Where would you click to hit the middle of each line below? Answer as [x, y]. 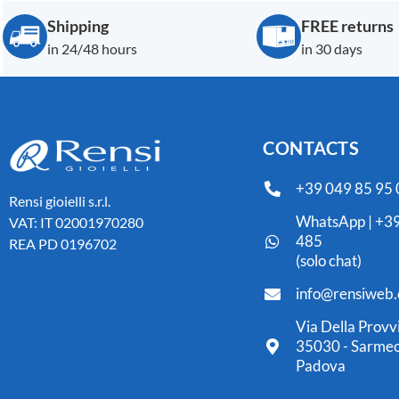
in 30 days [332, 49]
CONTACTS [311, 147]
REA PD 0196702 [63, 244]
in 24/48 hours [92, 49]
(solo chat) [328, 260]
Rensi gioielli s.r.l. [60, 201]
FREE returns [347, 26]
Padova [320, 365]
